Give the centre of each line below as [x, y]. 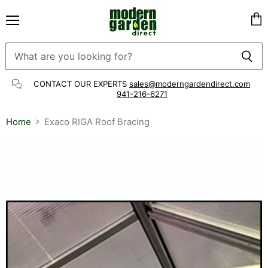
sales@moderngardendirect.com [190, 84]
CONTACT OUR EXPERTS [81, 84]
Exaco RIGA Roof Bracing [97, 121]
